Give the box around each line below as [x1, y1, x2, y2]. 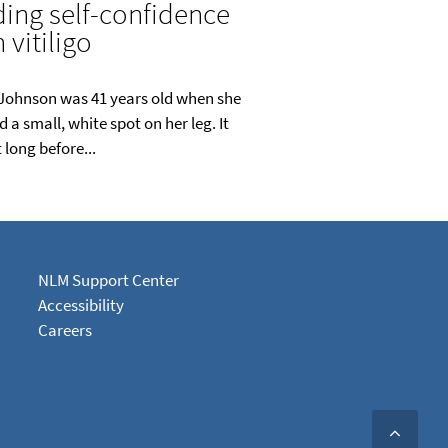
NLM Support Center [38, 269, 180, 292]
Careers [38, 319, 93, 342]
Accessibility [38, 294, 125, 317]
